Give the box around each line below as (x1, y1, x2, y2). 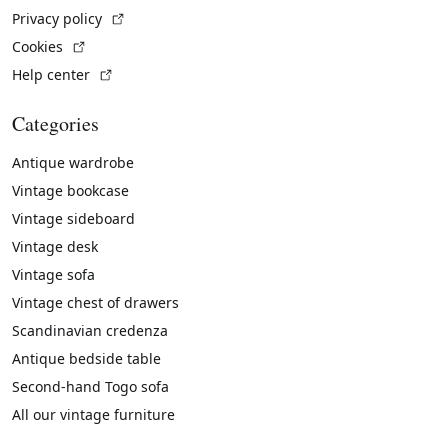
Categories (12, 110, 99, 138)
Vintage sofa (12, 265, 95, 285)
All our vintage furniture (12, 405, 175, 425)
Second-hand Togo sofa (12, 377, 169, 397)
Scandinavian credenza (12, 321, 168, 341)
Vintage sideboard (12, 209, 135, 229)
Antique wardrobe (12, 153, 134, 173)
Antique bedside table (12, 349, 161, 369)
